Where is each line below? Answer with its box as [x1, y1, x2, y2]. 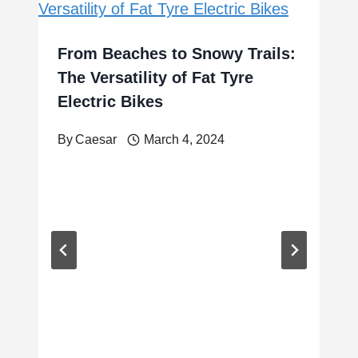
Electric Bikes [58, 93, 163, 110]
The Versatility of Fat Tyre [58, 69, 253, 86]
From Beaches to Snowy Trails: [58, 45, 296, 62]
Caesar [75, 133, 117, 146]
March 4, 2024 [143, 133, 225, 146]
